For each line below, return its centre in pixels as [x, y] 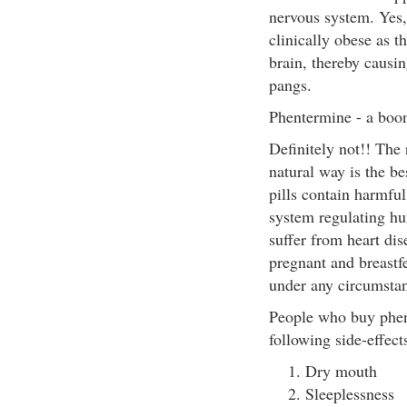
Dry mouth [341, 371]
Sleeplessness [349, 393]
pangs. [290, 84]
